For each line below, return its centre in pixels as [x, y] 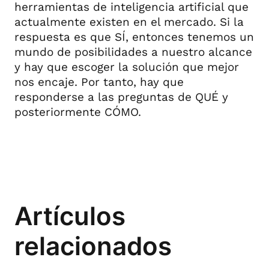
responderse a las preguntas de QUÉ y [121, 97]
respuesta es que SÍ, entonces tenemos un [134, 37]
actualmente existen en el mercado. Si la [129, 22]
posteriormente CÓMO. [78, 112]
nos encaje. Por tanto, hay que [99, 82]
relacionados [93, 246]
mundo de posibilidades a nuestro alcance [133, 52]
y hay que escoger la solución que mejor [127, 67]
